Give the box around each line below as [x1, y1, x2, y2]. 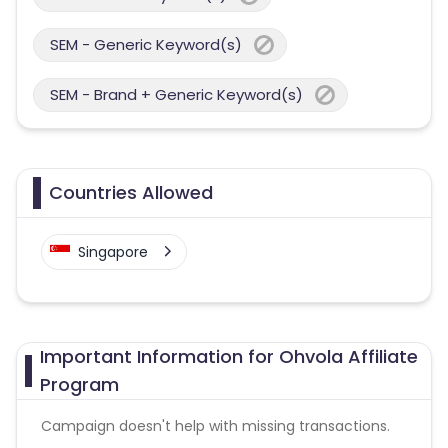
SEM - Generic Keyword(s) [50, 34, 242, 55]
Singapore [78, 242, 148, 262]
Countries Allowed [49, 180, 213, 205]
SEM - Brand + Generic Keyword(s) [50, 84, 303, 105]
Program [39, 372, 119, 397]
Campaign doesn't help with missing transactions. [41, 416, 390, 436]
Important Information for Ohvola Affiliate [39, 344, 418, 369]
